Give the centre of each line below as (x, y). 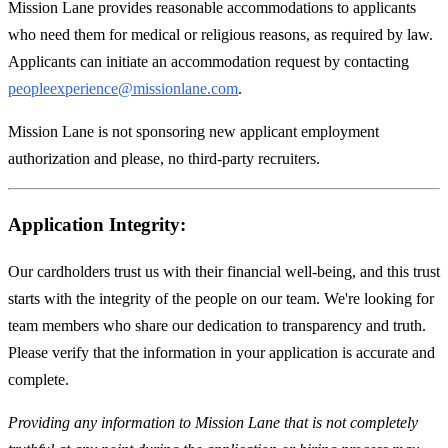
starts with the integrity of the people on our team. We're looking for (221, 299)
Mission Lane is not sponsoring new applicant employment (193, 131)
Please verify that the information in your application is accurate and (221, 353)
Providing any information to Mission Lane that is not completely (213, 423)
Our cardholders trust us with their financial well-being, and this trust (224, 272)
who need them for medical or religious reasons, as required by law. (220, 34)
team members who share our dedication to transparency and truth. (217, 326)
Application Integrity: (97, 224)
